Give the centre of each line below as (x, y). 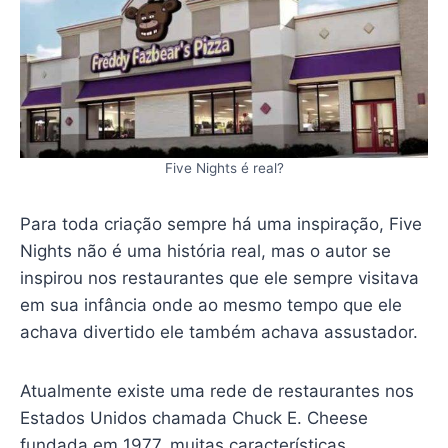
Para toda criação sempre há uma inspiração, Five (220, 223)
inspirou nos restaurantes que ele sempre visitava (219, 277)
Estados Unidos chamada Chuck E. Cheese (193, 417)
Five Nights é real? (224, 167)
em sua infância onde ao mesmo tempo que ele (210, 304)
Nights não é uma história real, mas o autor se (205, 250)
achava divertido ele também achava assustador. (218, 331)
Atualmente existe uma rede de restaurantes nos (216, 390)
